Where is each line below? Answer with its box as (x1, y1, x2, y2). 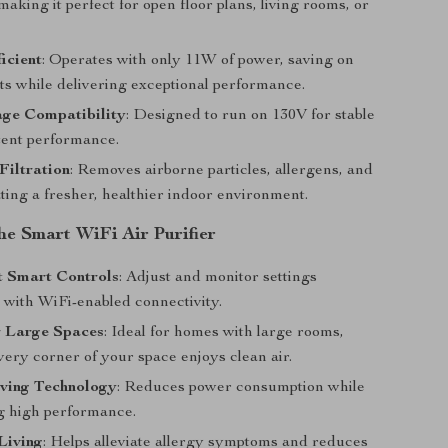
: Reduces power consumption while (117, 380, 366, 396)
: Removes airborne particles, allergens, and (70, 163, 374, 179)
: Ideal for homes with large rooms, (104, 325, 345, 341)
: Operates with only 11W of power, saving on (42, 53, 355, 69)
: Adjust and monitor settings (119, 270, 318, 286)
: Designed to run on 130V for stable (126, 108, 376, 124)
